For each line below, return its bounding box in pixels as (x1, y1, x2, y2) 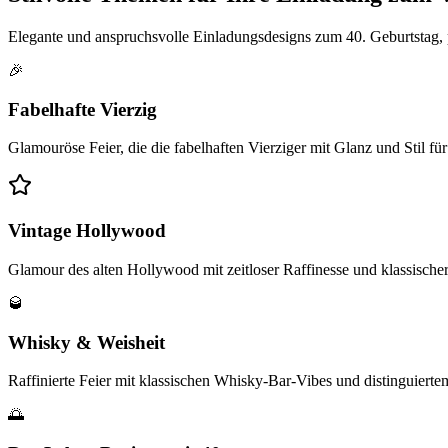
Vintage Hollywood (8, 220, 166, 242)
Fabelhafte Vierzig (8, 98, 157, 120)
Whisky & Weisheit (8, 331, 165, 353)
